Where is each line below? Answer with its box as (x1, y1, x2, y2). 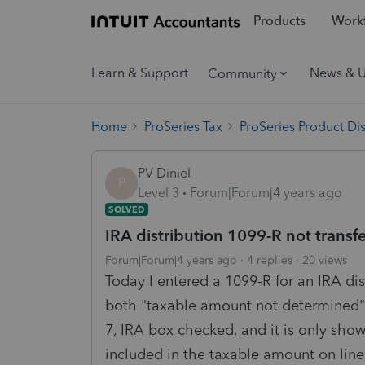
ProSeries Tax (144, 118, 222, 134)
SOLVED (108, 203, 145, 215)
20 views (302, 253, 347, 267)
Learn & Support (91, 65, 188, 81)
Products (253, 13, 306, 29)
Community (208, 65, 277, 81)
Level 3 (138, 184, 179, 200)
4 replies (247, 253, 292, 267)
